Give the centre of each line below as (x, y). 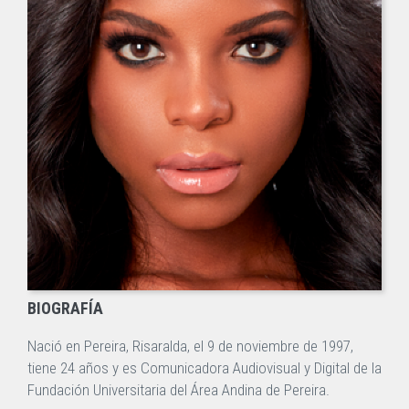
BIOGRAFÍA (65, 309)
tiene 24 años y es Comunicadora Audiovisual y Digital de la (204, 368)
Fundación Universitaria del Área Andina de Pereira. (178, 390)
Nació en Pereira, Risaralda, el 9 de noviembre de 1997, (190, 346)
